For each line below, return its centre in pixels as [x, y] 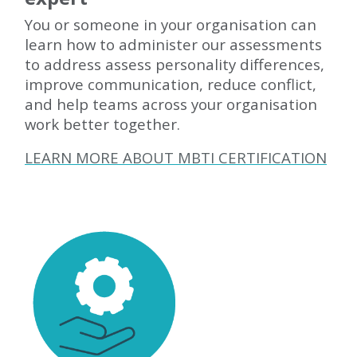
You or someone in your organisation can [171, 24]
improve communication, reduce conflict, [171, 84]
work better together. [102, 124]
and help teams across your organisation [171, 104]
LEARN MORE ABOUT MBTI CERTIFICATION [176, 157]
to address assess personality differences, [175, 64]
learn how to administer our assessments [173, 44]
